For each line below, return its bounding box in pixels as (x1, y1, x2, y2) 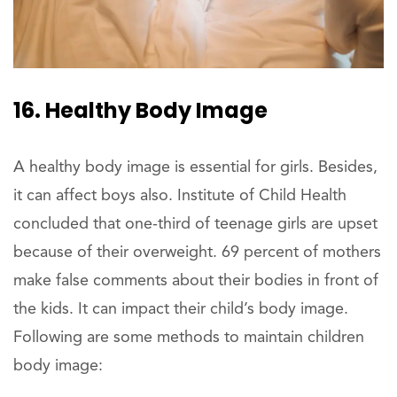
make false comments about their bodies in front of (13, 273, 378, 290)
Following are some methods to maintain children (13, 330, 364, 346)
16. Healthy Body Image (13, 96, 268, 126)
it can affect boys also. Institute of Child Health (13, 188, 346, 205)
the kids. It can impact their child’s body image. (13, 301, 348, 318)
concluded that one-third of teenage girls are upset (13, 216, 378, 233)
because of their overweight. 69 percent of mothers (13, 245, 381, 261)
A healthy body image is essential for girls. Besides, (13, 160, 378, 176)
